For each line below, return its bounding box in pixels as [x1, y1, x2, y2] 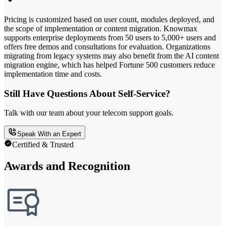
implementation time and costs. [4, 69, 102, 78]
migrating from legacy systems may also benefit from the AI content [4, 51, 219, 60]
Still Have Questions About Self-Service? [4, 88, 171, 99]
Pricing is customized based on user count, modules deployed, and [4, 15, 214, 24]
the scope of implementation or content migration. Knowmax [4, 24, 197, 33]
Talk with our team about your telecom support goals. [4, 108, 174, 118]
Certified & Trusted [12, 140, 74, 149]
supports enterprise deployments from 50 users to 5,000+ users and [4, 33, 216, 42]
